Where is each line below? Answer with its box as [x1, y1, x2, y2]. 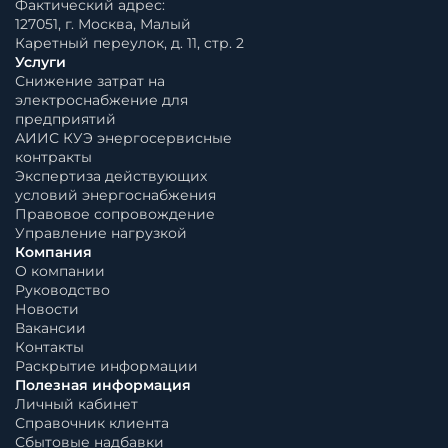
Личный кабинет [15, 395, 138, 413]
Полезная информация [15, 376, 191, 394]
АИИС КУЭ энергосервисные [15, 129, 232, 147]
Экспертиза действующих [15, 167, 207, 185]
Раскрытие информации [15, 357, 198, 375]
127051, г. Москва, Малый [15, 15, 191, 33]
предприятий [15, 110, 116, 128]
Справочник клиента [15, 414, 169, 432]
